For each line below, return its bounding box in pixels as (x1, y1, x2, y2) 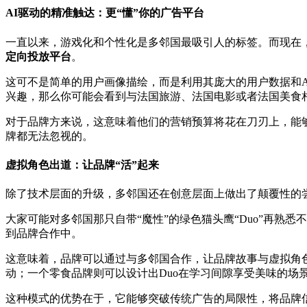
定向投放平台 (5, 50, 71, 62)
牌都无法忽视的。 (5, 130, 93, 142)
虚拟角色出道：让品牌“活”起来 (5, 158, 159, 171)
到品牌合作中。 (5, 228, 82, 240)
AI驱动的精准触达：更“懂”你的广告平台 (5, 7, 204, 19)
